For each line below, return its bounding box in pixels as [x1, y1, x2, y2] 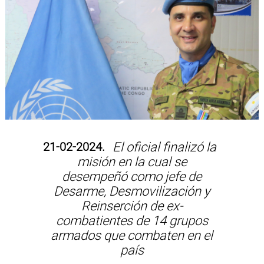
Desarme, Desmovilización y [54, 183, 210, 199]
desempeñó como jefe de [62, 169, 202, 184]
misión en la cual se [77, 154, 187, 169]
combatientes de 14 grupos [55, 213, 208, 228]
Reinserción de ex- [81, 198, 183, 213]
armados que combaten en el [51, 227, 213, 243]
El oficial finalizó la [109, 139, 216, 154]
